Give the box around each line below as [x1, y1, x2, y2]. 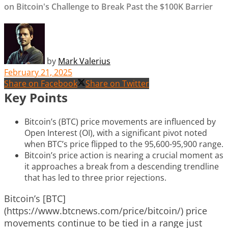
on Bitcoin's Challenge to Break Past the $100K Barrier [4, 1, 213, 12]
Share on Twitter [85, 77, 149, 89]
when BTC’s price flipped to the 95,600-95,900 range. [24, 138, 223, 150]
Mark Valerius [58, 55, 110, 67]
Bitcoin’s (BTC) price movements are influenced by [24, 116, 216, 127]
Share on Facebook [4, 77, 77, 89]
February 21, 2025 [4, 66, 72, 78]
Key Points [4, 89, 68, 106]
